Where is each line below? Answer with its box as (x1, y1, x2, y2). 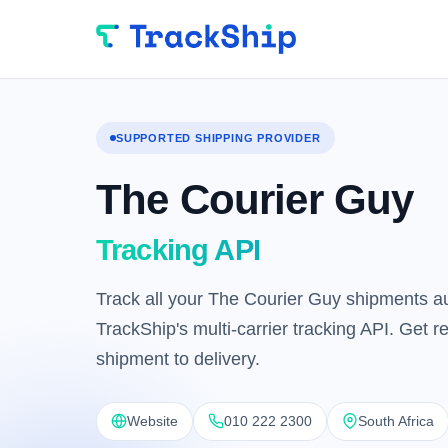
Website (127, 412, 178, 429)
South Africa (358, 412, 434, 429)
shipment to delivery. (96, 348, 260, 369)
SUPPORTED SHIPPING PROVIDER (116, 131, 321, 144)
